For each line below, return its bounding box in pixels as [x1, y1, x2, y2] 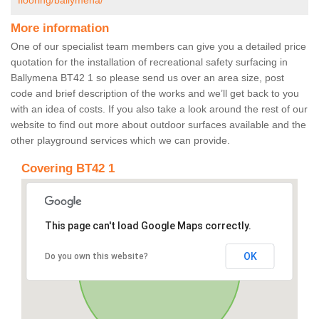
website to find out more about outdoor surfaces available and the [11, 119, 306, 131]
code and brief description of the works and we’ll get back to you [11, 88, 299, 100]
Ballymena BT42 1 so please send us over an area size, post [11, 72, 284, 84]
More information [11, 21, 109, 36]
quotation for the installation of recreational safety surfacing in [11, 56, 288, 68]
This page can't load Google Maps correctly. [44, 220, 251, 232]
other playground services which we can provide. [11, 135, 230, 147]
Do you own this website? [44, 251, 148, 262]
